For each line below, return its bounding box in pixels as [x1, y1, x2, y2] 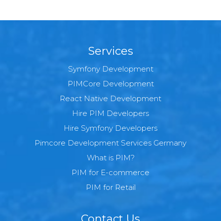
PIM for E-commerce [72, 167, 149, 177]
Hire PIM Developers [72, 108, 149, 118]
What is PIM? [86, 152, 135, 162]
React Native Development [60, 93, 161, 103]
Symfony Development [68, 64, 153, 74]
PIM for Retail [85, 182, 136, 192]
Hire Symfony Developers [64, 123, 157, 133]
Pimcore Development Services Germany [35, 138, 186, 147]
